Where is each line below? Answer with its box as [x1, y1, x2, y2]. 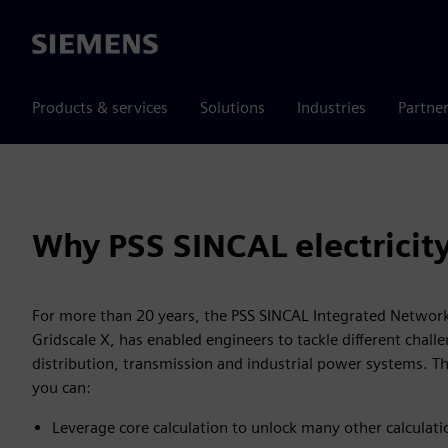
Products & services [32, 98, 168, 117]
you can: [32, 378, 91, 397]
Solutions [200, 98, 265, 117]
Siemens [32, 35, 90, 55]
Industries [297, 98, 366, 117]
